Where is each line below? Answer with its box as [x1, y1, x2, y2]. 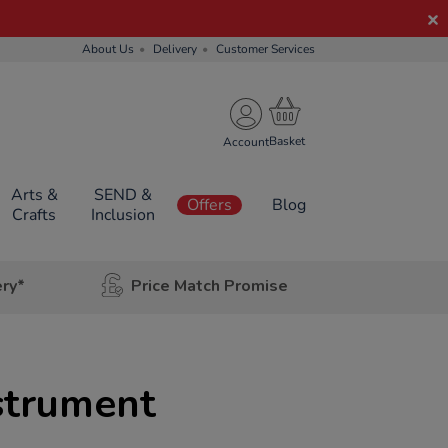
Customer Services [216, 41, 315, 57]
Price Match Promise [130, 274, 288, 297]
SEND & [93, 184, 152, 206]
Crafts [12, 204, 57, 226]
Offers [187, 194, 232, 216]
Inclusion [90, 204, 155, 226]
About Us [82, 41, 134, 57]
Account [223, 133, 269, 150]
